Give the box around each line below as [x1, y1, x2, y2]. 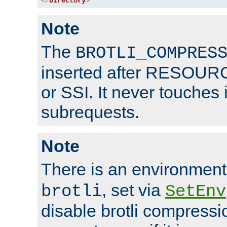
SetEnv [165, 182, 226, 202]
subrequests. [41, 102, 139, 122]
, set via [102, 180, 165, 200]
